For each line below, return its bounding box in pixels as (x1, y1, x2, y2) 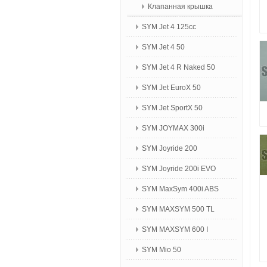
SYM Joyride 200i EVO (142, 164, 216, 173)
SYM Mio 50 (142, 246, 181, 254)
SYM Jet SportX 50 (142, 104, 203, 112)
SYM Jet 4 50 (142, 43, 185, 51)
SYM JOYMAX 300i (142, 124, 204, 132)
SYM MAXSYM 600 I (142, 225, 208, 234)
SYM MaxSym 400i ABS (142, 185, 219, 193)
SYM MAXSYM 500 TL (142, 205, 215, 213)
